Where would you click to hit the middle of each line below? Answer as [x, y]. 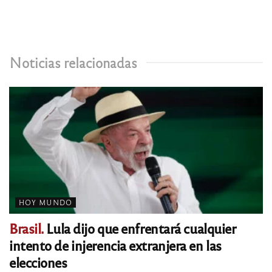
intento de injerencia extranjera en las [115, 245]
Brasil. [26, 228]
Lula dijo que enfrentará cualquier [140, 228]
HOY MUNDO [46, 202]
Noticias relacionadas [73, 63]
